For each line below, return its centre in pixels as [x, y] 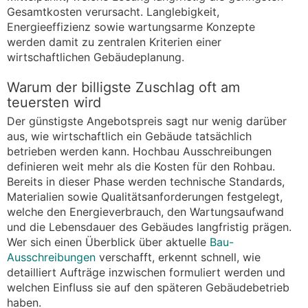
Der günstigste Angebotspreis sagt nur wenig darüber [147, 121]
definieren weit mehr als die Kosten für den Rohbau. [141, 166]
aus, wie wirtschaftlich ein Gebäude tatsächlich [129, 136]
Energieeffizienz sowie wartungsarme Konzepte [131, 26]
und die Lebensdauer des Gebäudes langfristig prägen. [149, 227]
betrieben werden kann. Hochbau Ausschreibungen [139, 151]
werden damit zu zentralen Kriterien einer [114, 42]
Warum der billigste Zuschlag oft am [123, 87]
